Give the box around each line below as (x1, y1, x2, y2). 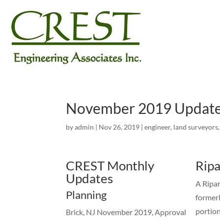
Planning (66, 188, 107, 201)
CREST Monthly (66, 158, 155, 173)
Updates (66, 170, 113, 186)
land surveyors (173, 123, 219, 131)
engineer (144, 123, 171, 131)
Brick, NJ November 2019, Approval (66, 207, 187, 217)
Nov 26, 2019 (99, 123, 140, 131)
